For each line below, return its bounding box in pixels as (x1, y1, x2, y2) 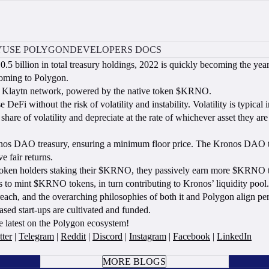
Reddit (61, 231, 86, 241)
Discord (92, 231, 122, 241)
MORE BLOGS (103, 256, 166, 267)
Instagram (129, 231, 166, 241)
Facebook (173, 231, 210, 241)
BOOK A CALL (102, 244, 167, 255)
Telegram (19, 231, 54, 241)
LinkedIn (217, 231, 252, 241)
